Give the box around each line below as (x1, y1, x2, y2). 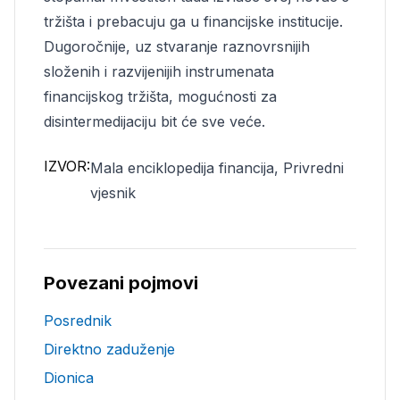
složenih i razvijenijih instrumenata (44, 62, 274, 80)
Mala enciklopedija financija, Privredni (90, 159, 344, 177)
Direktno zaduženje (44, 340, 175, 358)
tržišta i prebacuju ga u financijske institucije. (44, 12, 343, 30)
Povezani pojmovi (44, 272, 198, 294)
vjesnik (90, 184, 136, 202)
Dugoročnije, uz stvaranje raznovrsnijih (44, 37, 310, 55)
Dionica (44, 369, 94, 387)
